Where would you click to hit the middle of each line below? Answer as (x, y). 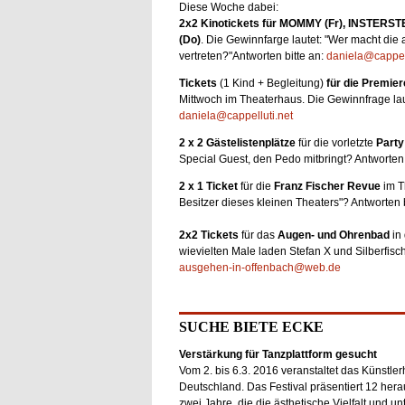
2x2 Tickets (208, 235)
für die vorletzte (337, 143)
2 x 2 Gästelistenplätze (238, 143)
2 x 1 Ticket (208, 186)
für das (258, 235)
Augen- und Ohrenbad (333, 235)
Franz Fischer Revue (327, 186)
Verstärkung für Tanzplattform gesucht (278, 354)
